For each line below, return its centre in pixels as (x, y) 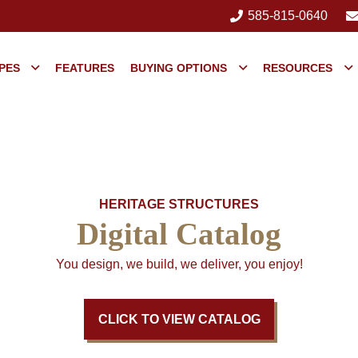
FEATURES (85, 68)
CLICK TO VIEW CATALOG (179, 319)
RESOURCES (298, 68)
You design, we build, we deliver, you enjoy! (179, 264)
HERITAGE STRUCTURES (179, 204)
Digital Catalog (179, 234)
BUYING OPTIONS (179, 68)
